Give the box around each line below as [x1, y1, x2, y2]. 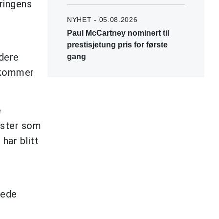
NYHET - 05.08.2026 [67, 15, 138, 23]
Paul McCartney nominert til [67, 28, 169, 37]
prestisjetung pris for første [67, 40, 168, 49]
